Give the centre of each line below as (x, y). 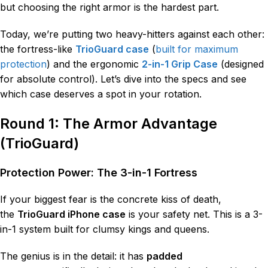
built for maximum (197, 49)
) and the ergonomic (93, 64)
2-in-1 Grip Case (180, 64)
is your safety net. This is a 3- (194, 214)
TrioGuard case (112, 49)
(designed (241, 64)
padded (165, 256)
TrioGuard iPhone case (71, 214)
